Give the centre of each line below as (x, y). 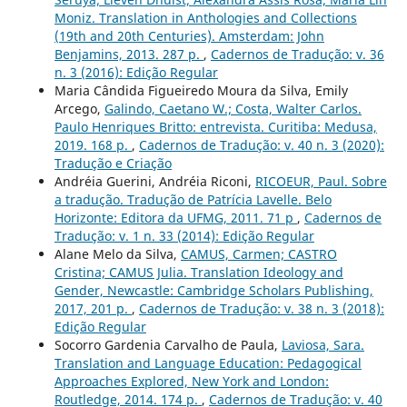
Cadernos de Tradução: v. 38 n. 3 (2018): (261, 309)
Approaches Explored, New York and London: (191, 382)
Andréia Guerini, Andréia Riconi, (154, 182)
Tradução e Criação (113, 164)
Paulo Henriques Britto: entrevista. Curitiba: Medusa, (215, 127)
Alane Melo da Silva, (117, 254)
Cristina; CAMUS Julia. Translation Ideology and (199, 273)
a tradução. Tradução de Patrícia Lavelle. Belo (193, 200)
